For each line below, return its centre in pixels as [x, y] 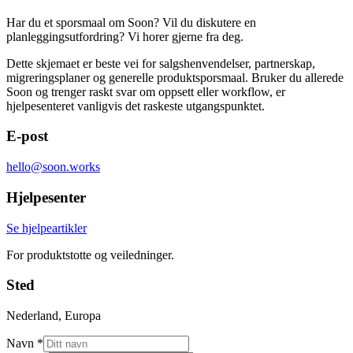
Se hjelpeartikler [46, 228]
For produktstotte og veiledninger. [90, 255]
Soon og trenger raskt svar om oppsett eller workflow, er [146, 91]
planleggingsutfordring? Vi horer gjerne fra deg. [125, 36]
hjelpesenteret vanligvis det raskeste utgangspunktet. [136, 106]
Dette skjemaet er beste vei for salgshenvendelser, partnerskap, [161, 63]
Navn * [25, 343]
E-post [27, 136]
